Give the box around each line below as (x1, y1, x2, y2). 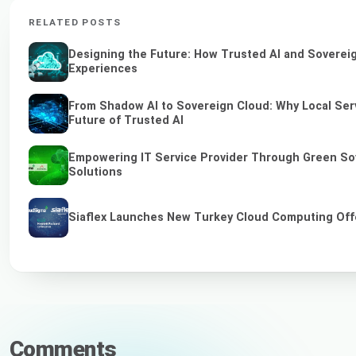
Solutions (68, 165, 122, 180)
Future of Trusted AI (68, 114, 184, 128)
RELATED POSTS (29, 17, 122, 29)
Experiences (68, 62, 137, 76)
